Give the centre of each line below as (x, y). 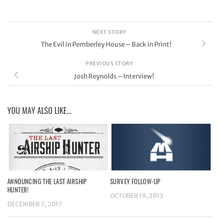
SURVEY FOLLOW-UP (135, 181)
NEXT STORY (110, 32)
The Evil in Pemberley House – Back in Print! (106, 45)
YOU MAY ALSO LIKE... (39, 111)
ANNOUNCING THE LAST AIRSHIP (47, 181)
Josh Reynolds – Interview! (114, 76)
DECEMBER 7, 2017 (35, 204)
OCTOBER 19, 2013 (137, 196)
